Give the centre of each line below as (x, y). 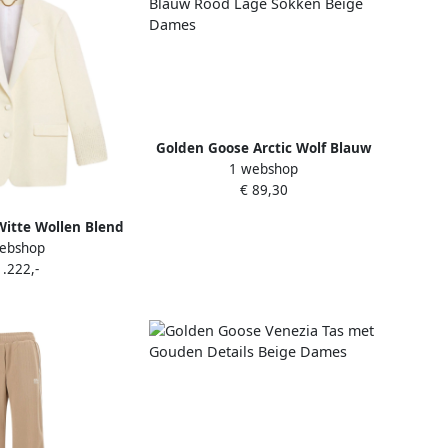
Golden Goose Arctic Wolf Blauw (263, 148)
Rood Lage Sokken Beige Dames (263, 169)
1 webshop (263, 168)
